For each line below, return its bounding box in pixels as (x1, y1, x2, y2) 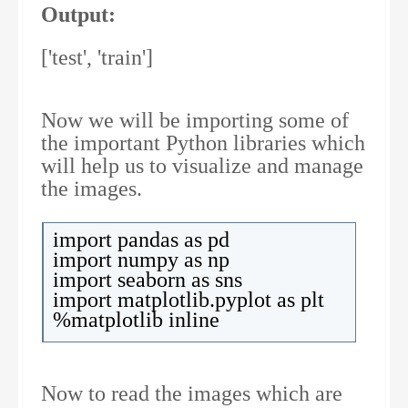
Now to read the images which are (41, 382, 342, 405)
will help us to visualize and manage (41, 154, 363, 178)
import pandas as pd (53, 228, 229, 251)
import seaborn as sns (53, 268, 242, 291)
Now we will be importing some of (41, 108, 349, 132)
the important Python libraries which (41, 131, 365, 155)
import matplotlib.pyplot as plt (53, 288, 324, 311)
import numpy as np (53, 248, 229, 271)
